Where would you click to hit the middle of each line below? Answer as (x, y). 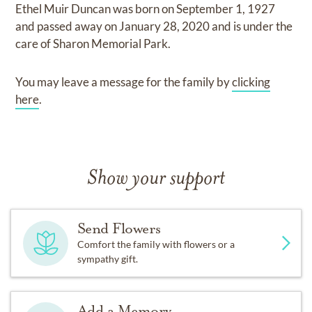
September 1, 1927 (226, 9)
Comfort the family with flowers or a (156, 244)
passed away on (78, 26)
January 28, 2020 (166, 26)
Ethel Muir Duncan (64, 9)
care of (34, 44)
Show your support (156, 179)
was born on (145, 9)
